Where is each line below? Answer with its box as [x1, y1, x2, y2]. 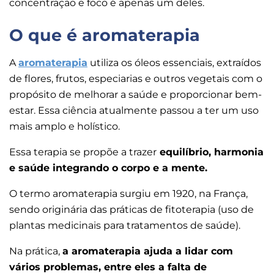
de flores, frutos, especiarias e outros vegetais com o [9, 73, 262, 85]
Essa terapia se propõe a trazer [9, 146, 157, 158]
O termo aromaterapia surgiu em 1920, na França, [9, 188, 248, 200]
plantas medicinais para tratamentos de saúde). [9, 220, 243, 232]
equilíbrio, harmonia [157, 146, 264, 158]
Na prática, [9, 245, 62, 257]
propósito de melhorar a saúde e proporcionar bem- [9, 89, 262, 101]
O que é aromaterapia [9, 25, 205, 46]
